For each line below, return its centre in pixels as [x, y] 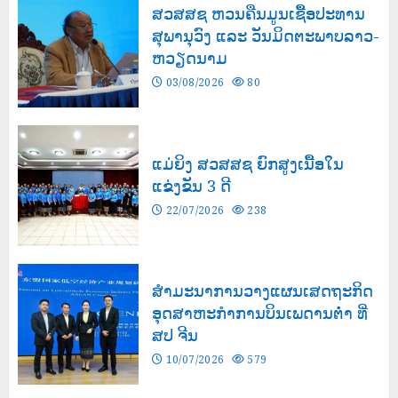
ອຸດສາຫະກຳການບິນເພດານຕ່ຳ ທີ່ [260, 313]
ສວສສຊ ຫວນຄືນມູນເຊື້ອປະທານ [259, 14]
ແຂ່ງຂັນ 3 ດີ [191, 185]
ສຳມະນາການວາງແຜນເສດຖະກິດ [263, 291]
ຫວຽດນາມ [190, 58]
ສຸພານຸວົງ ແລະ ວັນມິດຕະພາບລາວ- [266, 36]
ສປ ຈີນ [175, 335]
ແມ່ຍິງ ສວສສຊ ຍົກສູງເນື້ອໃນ [248, 163]
